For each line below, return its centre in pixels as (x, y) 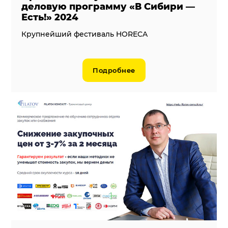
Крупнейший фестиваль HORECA (85, 34)
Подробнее (114, 70)
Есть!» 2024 (50, 17)
